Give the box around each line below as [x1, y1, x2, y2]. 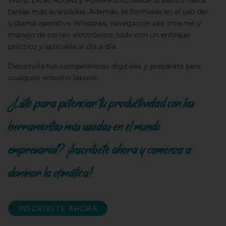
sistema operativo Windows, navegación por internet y [8, 19, 201, 28]
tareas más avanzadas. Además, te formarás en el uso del [8, 7, 208, 17]
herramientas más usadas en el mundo [8, 118, 160, 136]
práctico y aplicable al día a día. [8, 42, 117, 51]
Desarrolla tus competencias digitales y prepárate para [8, 62, 201, 71]
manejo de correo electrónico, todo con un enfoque [8, 30, 190, 40]
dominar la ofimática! [8, 164, 93, 182]
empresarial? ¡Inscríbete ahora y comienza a [8, 141, 191, 159]
